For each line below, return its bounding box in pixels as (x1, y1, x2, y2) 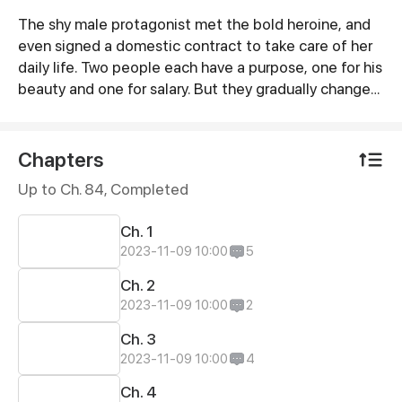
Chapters (17, 147, 103, 172)
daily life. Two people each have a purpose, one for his (17, 57, 382, 77)
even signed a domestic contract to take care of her (17, 36, 372, 56)
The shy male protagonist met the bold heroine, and (17, 14, 371, 34)
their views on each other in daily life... (17, 100, 272, 120)
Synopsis (16, 16, 127, 48)
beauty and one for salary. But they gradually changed (17, 79, 380, 99)
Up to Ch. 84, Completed (17, 179, 188, 199)
